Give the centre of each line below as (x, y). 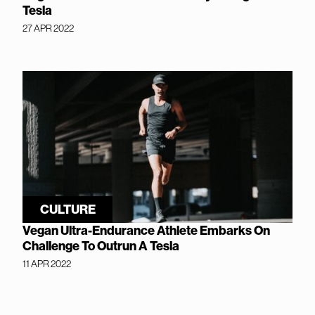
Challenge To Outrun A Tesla (101, 246)
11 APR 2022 (47, 264)
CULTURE (67, 210)
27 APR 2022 (48, 28)
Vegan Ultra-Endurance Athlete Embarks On (146, 231)
